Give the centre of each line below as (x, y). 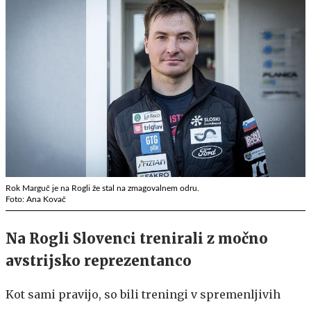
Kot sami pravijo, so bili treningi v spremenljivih (143, 294)
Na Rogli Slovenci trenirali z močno (137, 238)
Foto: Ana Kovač (36, 199)
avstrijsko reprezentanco (99, 260)
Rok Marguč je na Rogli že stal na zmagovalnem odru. (102, 188)
